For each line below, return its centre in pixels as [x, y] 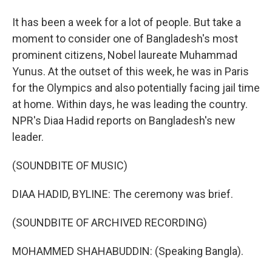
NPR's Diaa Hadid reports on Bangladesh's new [124, 121]
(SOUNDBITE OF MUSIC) [70, 165]
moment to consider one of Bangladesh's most [125, 39]
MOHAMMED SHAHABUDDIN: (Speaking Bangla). [128, 251]
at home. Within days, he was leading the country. [130, 104]
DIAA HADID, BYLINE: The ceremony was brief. [123, 194]
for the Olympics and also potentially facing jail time [136, 88]
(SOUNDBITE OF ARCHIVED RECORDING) [110, 223]
